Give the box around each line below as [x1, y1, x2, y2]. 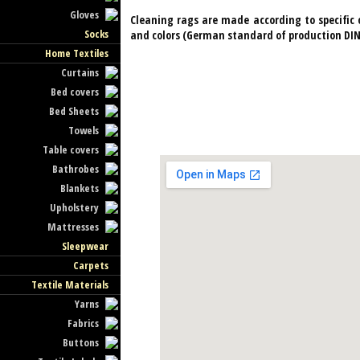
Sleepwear [61, 239, 108, 253]
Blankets [60, 181, 100, 195]
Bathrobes [52, 162, 100, 176]
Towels [68, 123, 100, 137]
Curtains [61, 65, 100, 80]
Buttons [63, 335, 100, 350]
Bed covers [51, 84, 100, 99]
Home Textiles [44, 46, 108, 60]
